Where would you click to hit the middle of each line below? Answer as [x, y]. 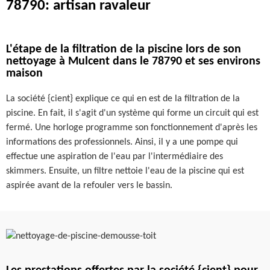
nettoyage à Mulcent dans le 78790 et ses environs [133, 61]
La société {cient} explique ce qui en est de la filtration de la [123, 99]
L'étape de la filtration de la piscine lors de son [124, 49]
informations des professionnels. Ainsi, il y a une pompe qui [122, 142]
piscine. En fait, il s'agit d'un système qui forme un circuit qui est [132, 113]
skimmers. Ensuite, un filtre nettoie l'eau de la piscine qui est [125, 171]
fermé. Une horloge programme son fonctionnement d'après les [132, 128]
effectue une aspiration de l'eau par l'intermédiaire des [115, 157]
